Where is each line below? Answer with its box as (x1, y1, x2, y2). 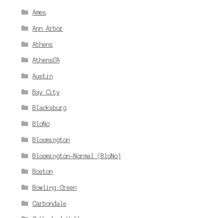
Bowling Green (32, 184, 77, 191)
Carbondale (32, 200, 67, 207)
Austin (32, 73, 53, 79)
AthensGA (32, 57, 60, 64)
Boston (32, 168, 53, 175)
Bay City (32, 89, 60, 95)
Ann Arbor (32, 25, 63, 32)
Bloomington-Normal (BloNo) (32, 152, 121, 159)
